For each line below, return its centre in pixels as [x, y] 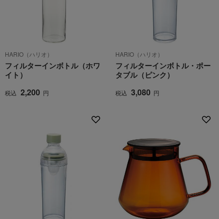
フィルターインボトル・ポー [163, 66]
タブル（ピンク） [145, 75]
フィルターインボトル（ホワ [53, 66]
